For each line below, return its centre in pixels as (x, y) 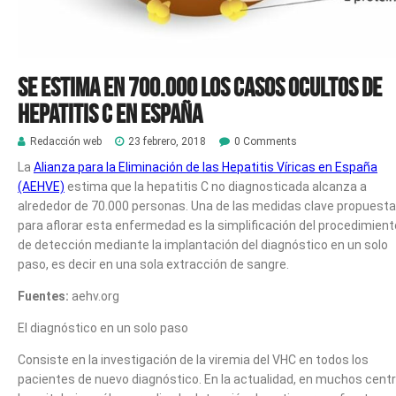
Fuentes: (45, 297)
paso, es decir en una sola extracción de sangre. (153, 265)
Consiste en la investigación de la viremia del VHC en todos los (193, 360)
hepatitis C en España (110, 114)
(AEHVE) (41, 187)
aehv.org (95, 297)
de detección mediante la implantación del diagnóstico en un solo (203, 245)
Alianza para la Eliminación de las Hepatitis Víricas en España (206, 168)
